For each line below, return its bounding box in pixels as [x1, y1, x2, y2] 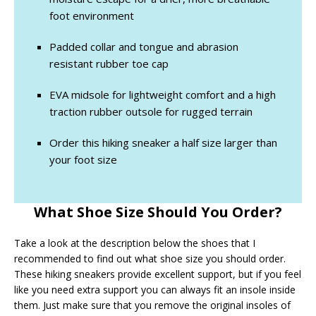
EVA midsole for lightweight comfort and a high [49, 87, 276, 102]
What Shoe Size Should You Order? [34, 202, 282, 222]
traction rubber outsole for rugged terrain [49, 104, 253, 119]
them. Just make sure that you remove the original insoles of [14, 298, 291, 312]
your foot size [49, 152, 117, 167]
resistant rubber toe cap [49, 56, 169, 71]
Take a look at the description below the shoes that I [14, 236, 255, 250]
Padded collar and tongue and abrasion [49, 39, 238, 54]
